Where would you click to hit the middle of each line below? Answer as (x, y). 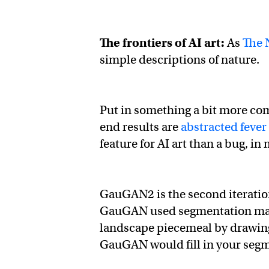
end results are (141, 127)
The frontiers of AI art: (162, 43)
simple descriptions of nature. (181, 60)
